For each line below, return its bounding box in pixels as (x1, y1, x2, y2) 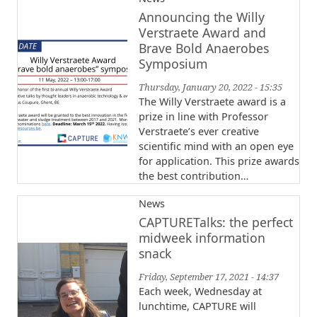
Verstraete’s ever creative (139, 125, 259, 139)
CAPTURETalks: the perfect (139, 214, 293, 231)
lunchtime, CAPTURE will (139, 299, 256, 313)
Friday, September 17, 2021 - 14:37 (139, 270, 279, 284)
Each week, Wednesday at (139, 284, 262, 299)
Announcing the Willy (139, 8, 265, 26)
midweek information (139, 229, 265, 247)
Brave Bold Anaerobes (139, 40, 269, 57)
